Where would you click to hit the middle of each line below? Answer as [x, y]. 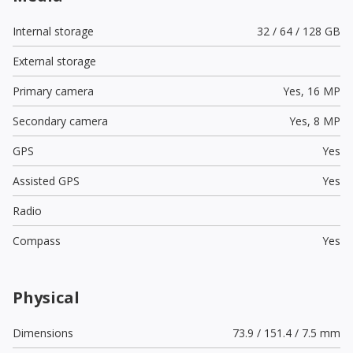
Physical [46, 297]
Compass [37, 240]
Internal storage [53, 31]
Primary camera [53, 91]
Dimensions [43, 333]
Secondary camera [60, 121]
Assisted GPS [46, 180]
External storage [54, 61]
